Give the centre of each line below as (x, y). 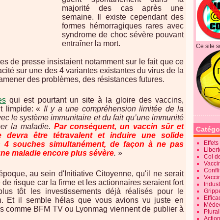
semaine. (78, 17)
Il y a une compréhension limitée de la (114, 109)
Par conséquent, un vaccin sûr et (119, 126)
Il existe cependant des (140, 17)
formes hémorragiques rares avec (123, 26)
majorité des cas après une (123, 8)
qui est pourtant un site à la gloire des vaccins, (95, 100)
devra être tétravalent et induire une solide (95, 135)
